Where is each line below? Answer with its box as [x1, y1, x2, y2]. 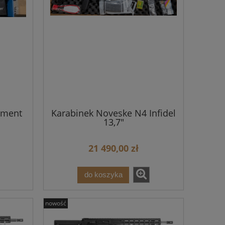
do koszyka [84, 170, 123, 179]
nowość [45, 198, 66, 207]
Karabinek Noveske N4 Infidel [51, 106, 176, 119]
